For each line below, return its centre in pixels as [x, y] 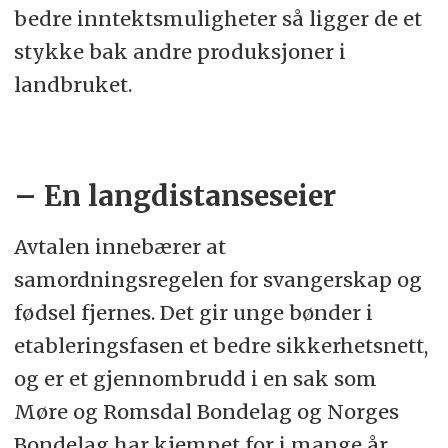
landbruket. [72, 85]
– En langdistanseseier [178, 196]
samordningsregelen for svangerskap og [217, 279]
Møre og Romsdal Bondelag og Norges [206, 411]
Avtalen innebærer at [119, 246]
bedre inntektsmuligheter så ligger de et [217, 19]
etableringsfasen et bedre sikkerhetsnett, [220, 345]
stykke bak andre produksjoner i [179, 52]
